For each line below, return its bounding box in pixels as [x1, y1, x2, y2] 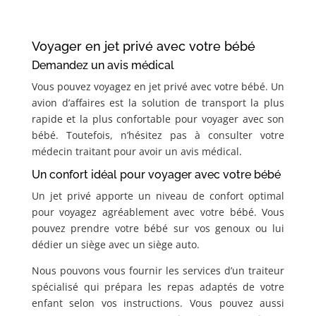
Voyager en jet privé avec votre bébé [31, 39, 255, 54]
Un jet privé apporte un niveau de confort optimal [31, 189, 285, 203]
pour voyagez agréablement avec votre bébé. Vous [31, 205, 285, 219]
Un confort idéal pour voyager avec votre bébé [31, 168, 281, 182]
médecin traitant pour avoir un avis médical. [31, 145, 242, 159]
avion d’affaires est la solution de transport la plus [31, 96, 285, 110]
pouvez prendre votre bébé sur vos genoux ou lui [31, 221, 285, 236]
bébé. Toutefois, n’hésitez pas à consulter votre [31, 128, 285, 142]
